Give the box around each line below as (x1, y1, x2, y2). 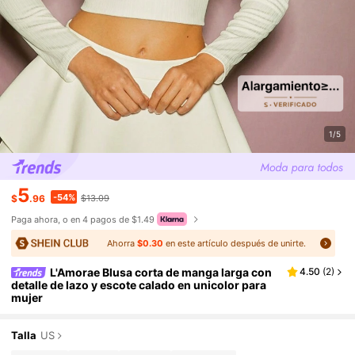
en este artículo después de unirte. (163, 237, 307, 249)
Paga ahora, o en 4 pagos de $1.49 (11, 213, 155, 225)
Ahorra (107, 237, 138, 249)
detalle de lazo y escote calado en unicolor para (11, 278, 267, 292)
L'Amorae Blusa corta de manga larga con (50, 265, 273, 279)
